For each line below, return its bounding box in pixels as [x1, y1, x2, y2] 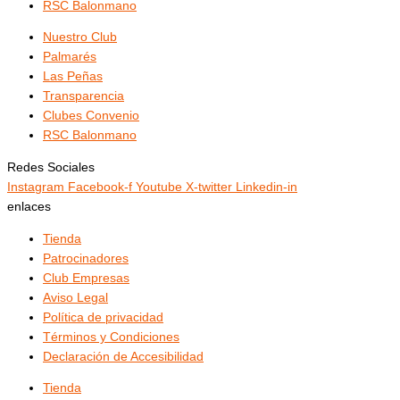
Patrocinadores [43, 251, 129, 265]
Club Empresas [43, 271, 129, 285]
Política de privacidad [43, 310, 163, 324]
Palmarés [43, 50, 96, 64]
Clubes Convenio [43, 109, 139, 123]
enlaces [7, 199, 51, 213]
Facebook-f [68, 179, 132, 194]
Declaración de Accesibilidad [43, 349, 204, 363]
